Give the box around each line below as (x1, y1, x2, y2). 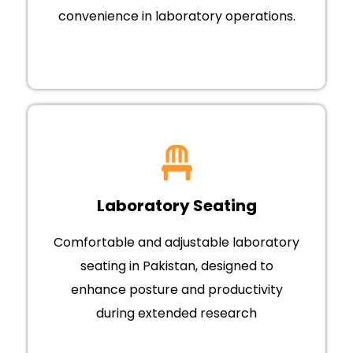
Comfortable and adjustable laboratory (54, 233, 299, 252)
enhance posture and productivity (70, 281, 283, 299)
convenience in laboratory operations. (58, 7, 295, 26)
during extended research (96, 304, 257, 323)
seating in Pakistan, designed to (80, 257, 273, 276)
